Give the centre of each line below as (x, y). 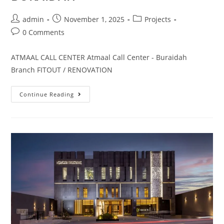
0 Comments (44, 32)
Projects (158, 19)
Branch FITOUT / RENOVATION (62, 70)
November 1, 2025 (94, 19)
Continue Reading (47, 94)
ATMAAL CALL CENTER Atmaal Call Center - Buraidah (99, 57)
